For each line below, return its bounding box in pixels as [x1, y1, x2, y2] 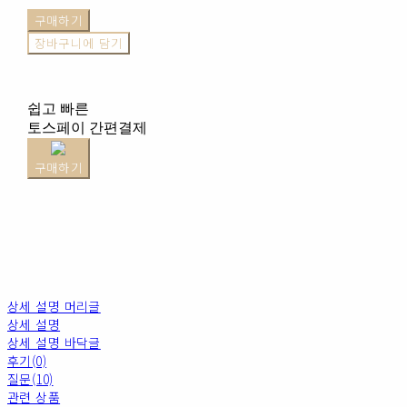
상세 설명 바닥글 [7, 333, 101, 352]
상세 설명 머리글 [7, 296, 101, 315]
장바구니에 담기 [34, 34, 124, 52]
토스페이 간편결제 [26, 119, 147, 135]
